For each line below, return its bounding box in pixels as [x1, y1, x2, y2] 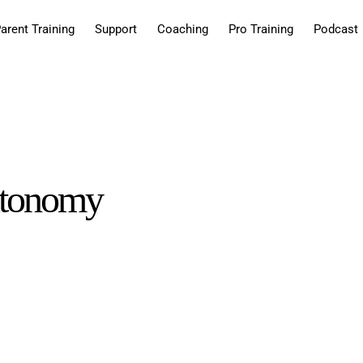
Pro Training [228, 22, 293, 36]
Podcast [314, 22, 358, 36]
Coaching [157, 22, 208, 36]
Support [95, 22, 137, 36]
